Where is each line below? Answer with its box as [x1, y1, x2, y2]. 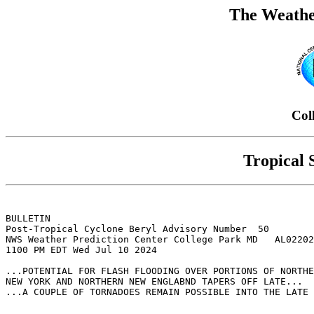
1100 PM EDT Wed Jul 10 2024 [6, 245, 157, 256]
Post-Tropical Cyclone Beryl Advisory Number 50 [6, 224, 269, 235]
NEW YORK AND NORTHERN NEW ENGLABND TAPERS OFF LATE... [6, 276, 303, 287]
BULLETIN [6, 213, 50, 224]
